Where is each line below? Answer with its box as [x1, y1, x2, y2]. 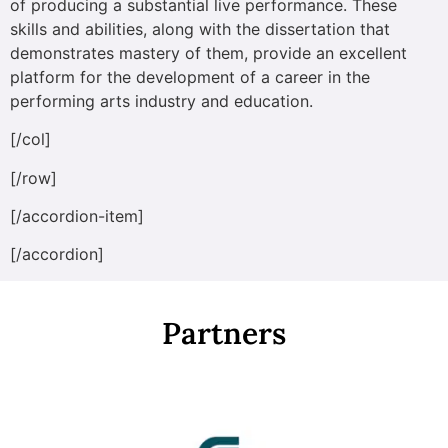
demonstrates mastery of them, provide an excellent [10, 42, 407, 63]
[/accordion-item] [10, 205, 144, 226]
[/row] [10, 167, 57, 188]
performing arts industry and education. [10, 90, 313, 111]
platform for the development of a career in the [10, 66, 370, 87]
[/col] [10, 129, 51, 150]
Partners [162, 313, 286, 352]
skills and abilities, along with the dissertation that [10, 18, 390, 39]
